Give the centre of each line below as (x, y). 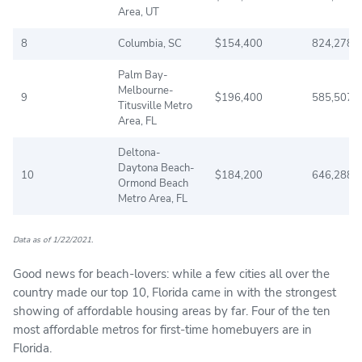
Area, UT (139, 12)
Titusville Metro (155, 105)
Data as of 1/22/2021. (53, 240)
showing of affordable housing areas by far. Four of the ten (172, 311)
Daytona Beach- (156, 168)
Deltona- (139, 152)
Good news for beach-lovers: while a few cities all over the (171, 274)
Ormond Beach (153, 183)
